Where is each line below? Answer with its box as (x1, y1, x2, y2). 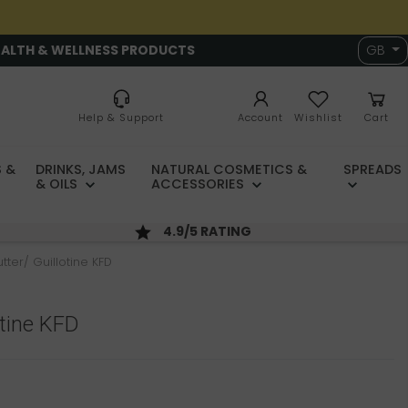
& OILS (36, 175, 82, 194)
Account (238, 110, 283, 126)
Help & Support (78, 110, 164, 126)
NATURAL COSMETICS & (150, 160, 307, 179)
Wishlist (294, 110, 342, 126)
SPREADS (343, 160, 402, 179)
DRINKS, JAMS (36, 160, 127, 179)
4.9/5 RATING (163, 222, 255, 241)
